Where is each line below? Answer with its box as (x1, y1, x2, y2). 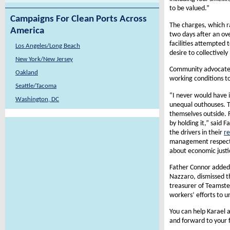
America (10, 26, 44, 36)
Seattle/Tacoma (15, 83, 56, 89)
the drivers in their (169, 128, 224, 137)
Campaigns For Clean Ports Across (10, 14, 147, 24)
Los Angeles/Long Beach (15, 43, 80, 49)
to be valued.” (169, 5, 209, 13)
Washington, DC (15, 96, 59, 103)
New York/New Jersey (15, 56, 73, 63)
